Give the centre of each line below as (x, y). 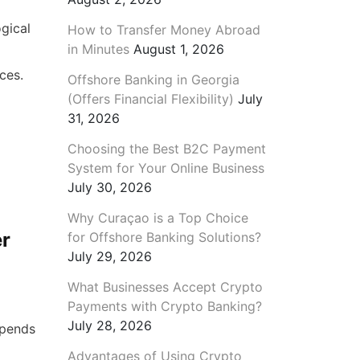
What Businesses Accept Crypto (165, 286)
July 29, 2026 (109, 256)
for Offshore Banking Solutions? (164, 237)
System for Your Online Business (166, 168)
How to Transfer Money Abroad (164, 29)
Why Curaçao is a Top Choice (157, 217)
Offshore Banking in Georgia (153, 79)
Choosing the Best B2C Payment (166, 148)
